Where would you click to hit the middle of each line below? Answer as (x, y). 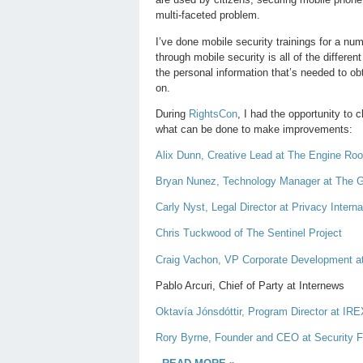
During (172, 113)
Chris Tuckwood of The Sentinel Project (249, 233)
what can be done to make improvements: (254, 129)
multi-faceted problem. (208, 15)
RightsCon (213, 113)
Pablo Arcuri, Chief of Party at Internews (250, 285)
